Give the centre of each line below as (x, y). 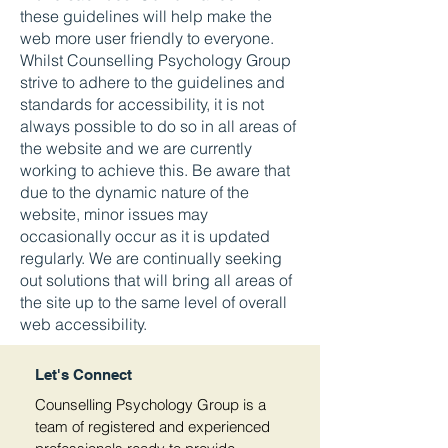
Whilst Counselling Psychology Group (155, 60)
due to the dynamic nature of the (134, 192)
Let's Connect (83, 374)
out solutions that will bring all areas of (156, 280)
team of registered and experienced (152, 426)
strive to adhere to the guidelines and (152, 82)
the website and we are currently (136, 148)
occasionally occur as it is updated (145, 236)
